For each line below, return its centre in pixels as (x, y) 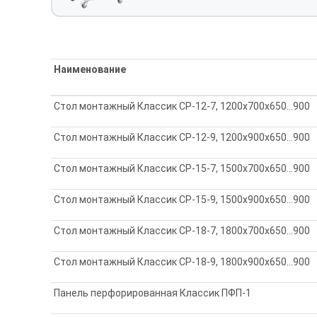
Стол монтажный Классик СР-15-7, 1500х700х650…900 (182, 168)
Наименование (90, 69)
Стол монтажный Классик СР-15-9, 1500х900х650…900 (182, 199)
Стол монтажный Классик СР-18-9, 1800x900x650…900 (182, 261)
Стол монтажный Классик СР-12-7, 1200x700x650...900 (182, 106)
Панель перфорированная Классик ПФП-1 (153, 293)
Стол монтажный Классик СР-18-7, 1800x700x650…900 (182, 230)
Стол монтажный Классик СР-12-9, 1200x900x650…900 (182, 137)
